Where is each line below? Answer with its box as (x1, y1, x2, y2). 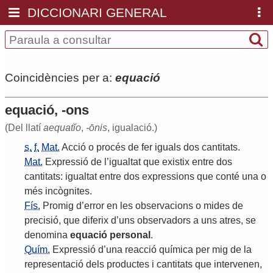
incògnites (45, 186, 90, 197)
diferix (82, 215, 108, 226)
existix (162, 157, 190, 168)
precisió (24, 215, 58, 226)
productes (107, 259, 149, 270)
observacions (135, 200, 193, 211)
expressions (142, 171, 194, 182)
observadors (137, 215, 191, 226)
